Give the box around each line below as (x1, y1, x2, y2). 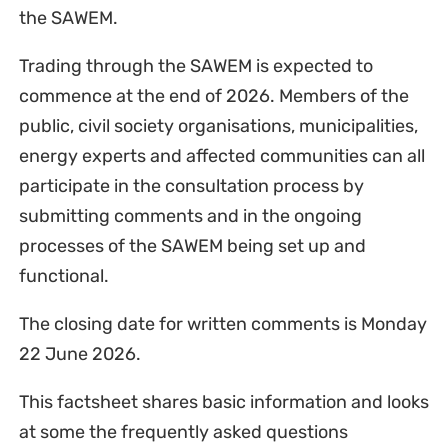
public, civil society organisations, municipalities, (18, 115, 418, 138)
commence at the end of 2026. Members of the (18, 85, 409, 108)
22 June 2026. (18, 343, 141, 366)
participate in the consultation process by (18, 175, 364, 198)
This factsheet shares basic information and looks (18, 391, 429, 414)
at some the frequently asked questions (18, 421, 348, 444)
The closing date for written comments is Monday (18, 313, 427, 336)
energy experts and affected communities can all (18, 145, 425, 168)
